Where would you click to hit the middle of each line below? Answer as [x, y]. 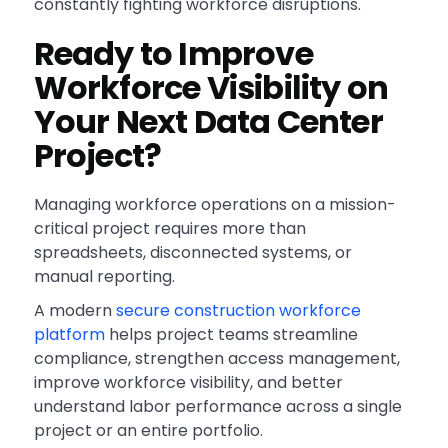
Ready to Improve [173, 54]
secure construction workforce [238, 311]
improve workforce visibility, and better [188, 383]
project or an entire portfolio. [148, 431]
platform [69, 335]
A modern [74, 311]
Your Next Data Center [208, 122]
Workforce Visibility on [211, 88]
